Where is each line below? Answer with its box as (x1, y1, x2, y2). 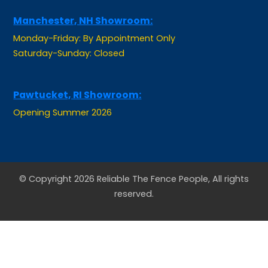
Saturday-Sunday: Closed (13, 28, 125, 41)
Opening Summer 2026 (13, 87, 112, 100)
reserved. (114, 169, 154, 181)
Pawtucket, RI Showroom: (13, 69, 142, 83)
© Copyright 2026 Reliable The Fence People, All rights (19, 154, 249, 166)
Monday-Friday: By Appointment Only (13, 13, 176, 26)
